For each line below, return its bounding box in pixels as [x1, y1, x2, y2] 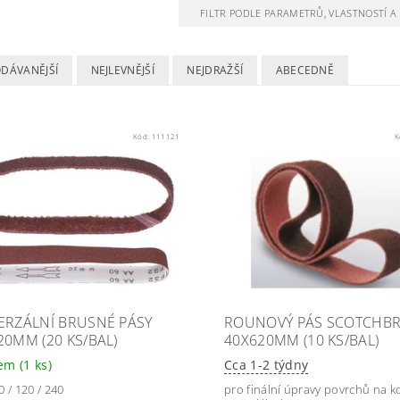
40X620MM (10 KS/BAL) [223, 329, 379, 350]
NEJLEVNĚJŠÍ [90, 62, 155, 78]
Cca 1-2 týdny [223, 355, 309, 373]
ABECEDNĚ [275, 62, 335, 78]
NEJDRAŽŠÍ [187, 62, 244, 78]
